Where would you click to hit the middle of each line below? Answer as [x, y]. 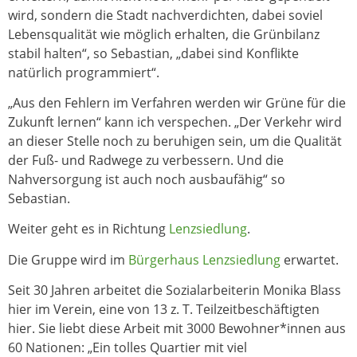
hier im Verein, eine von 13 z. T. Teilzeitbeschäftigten [164, 310]
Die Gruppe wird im [68, 259]
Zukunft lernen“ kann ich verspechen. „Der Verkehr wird [175, 122]
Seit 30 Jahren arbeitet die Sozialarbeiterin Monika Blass [175, 290]
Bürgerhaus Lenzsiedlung [204, 259]
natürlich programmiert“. [84, 72]
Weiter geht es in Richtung [88, 229]
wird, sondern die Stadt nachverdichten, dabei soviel [165, 15]
